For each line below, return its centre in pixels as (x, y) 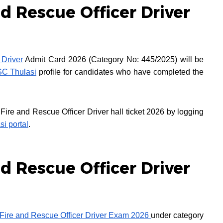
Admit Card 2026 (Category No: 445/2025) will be (113, 60)
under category (177, 216)
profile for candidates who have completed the (120, 72)
